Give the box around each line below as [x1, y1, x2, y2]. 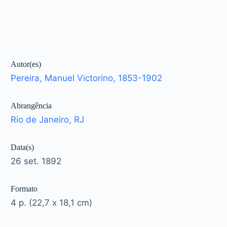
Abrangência [11, 101, 52, 110]
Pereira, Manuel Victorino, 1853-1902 [11, 73, 163, 84]
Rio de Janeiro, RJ [11, 115, 85, 125]
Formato [11, 184, 38, 194]
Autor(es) [11, 60, 42, 69]
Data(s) [11, 143, 34, 152]
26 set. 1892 [11, 156, 62, 167]
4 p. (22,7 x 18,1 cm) [11, 198, 93, 208]
